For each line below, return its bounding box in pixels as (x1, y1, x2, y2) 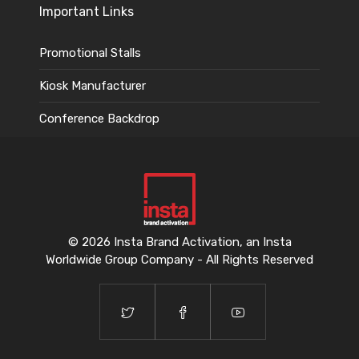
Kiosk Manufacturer (39, 78, 146, 93)
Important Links (39, 3, 134, 19)
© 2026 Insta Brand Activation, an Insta (67, 234, 292, 249)
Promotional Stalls (39, 45, 141, 60)
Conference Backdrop (39, 111, 159, 126)
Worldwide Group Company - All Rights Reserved (46, 252, 313, 267)
